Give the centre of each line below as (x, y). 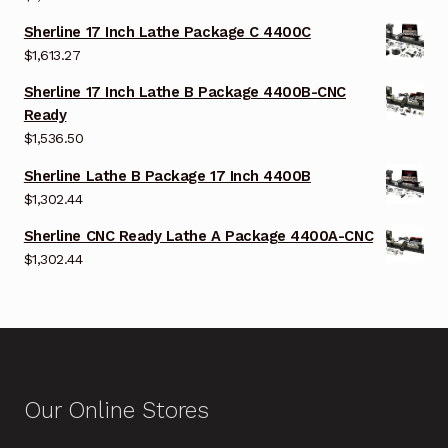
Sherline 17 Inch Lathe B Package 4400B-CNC (185, 92)
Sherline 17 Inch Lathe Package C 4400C (167, 32)
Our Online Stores (116, 410)
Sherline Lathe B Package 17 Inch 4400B (167, 175)
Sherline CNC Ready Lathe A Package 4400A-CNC (198, 235)
